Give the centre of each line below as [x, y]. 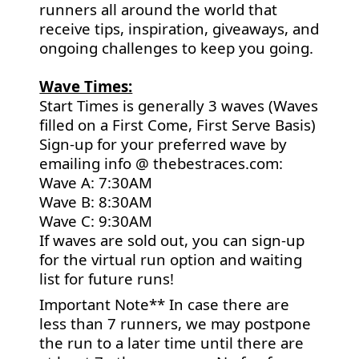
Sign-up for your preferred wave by [163, 144]
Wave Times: [86, 86]
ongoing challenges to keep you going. [179, 48]
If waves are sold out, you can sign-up [172, 240]
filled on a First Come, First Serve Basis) [178, 125]
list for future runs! [107, 278]
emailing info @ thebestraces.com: [161, 163]
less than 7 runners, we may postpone [175, 323]
